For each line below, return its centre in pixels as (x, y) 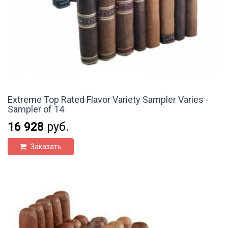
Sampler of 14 (36, 109)
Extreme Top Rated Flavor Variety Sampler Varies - (108, 99)
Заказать (45, 146)
